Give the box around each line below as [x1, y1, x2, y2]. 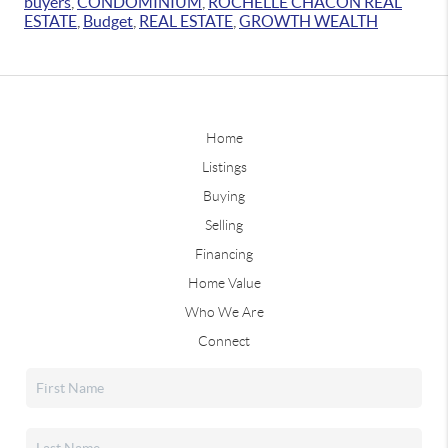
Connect [198, 333, 250, 350]
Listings [201, 159, 247, 176]
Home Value [187, 275, 261, 292]
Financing [195, 246, 253, 263]
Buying [203, 188, 245, 205]
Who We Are [184, 304, 264, 321]
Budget [83, 12, 133, 31]
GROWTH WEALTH [239, 12, 378, 31]
